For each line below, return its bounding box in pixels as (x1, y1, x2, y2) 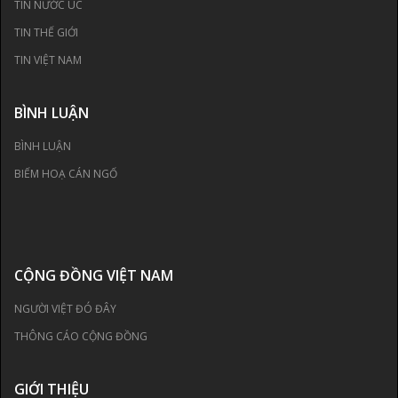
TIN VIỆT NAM (14, 52, 82, 68)
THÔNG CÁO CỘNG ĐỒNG (14, 329, 147, 345)
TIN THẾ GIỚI (14, 25, 78, 41)
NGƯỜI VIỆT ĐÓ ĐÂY (14, 301, 116, 317)
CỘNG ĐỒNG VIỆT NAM (14, 266, 173, 286)
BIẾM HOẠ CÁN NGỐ (14, 166, 117, 182)
